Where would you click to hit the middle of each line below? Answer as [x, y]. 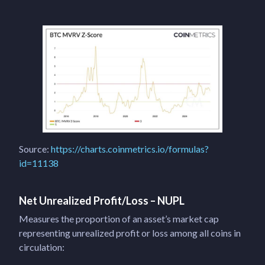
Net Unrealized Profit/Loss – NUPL [102, 200]
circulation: [42, 247]
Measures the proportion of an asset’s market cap [119, 218]
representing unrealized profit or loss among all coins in [130, 232]
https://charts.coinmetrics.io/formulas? [130, 148]
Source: [35, 148]
